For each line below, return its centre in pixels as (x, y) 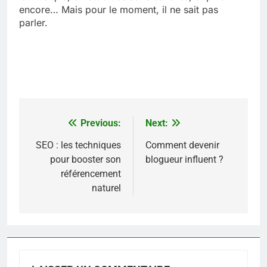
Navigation (65, 126)
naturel (106, 188)
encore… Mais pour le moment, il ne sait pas (119, 9)
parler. (33, 22)
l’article (54, 169)
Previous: (101, 123)
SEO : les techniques (78, 145)
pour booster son (86, 159)
